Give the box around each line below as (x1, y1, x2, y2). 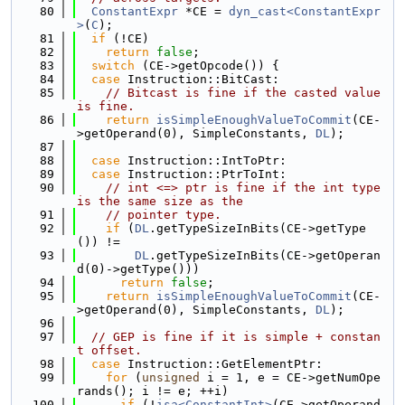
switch (91, 59, 135, 72)
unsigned (142, 371, 200, 384)
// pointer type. (106, 208, 221, 221)
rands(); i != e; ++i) (77, 384, 229, 398)
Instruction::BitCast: (120, 72, 279, 86)
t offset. (77, 344, 142, 357)
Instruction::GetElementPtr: (120, 357, 323, 371)
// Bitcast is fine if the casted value (106, 86, 381, 99)
